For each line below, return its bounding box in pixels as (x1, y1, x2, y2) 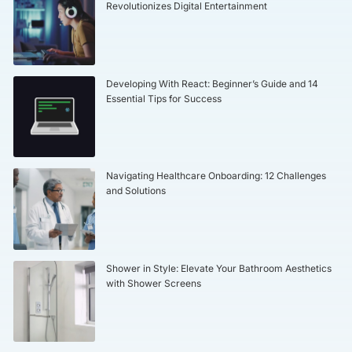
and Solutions (105, 185, 166, 197)
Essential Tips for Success (105, 92, 222, 104)
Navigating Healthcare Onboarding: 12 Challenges (105, 170, 326, 182)
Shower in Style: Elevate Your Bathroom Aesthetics (105, 262, 332, 274)
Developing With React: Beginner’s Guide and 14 (105, 77, 318, 90)
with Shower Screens (105, 277, 201, 289)
